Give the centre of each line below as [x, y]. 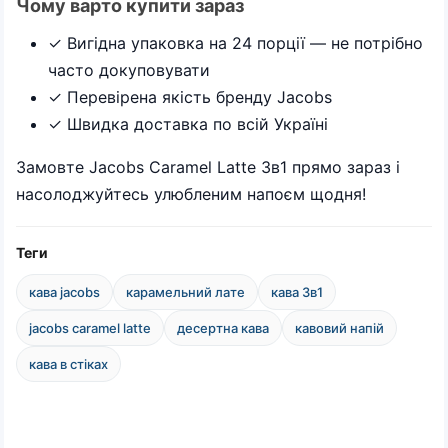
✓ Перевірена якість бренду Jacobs [190, 97]
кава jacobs [64, 292]
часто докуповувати [129, 70]
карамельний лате [185, 292]
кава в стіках [68, 364]
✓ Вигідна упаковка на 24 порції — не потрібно [235, 43]
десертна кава [223, 328]
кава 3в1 [297, 292]
